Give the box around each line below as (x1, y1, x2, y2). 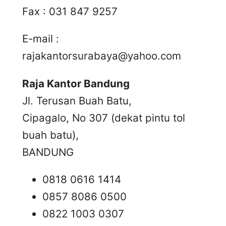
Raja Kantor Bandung (22, 77, 130, 90)
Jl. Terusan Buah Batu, (22, 94, 132, 107)
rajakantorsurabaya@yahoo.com (22, 49, 181, 63)
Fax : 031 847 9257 (22, 5, 118, 18)
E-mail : (22, 32, 59, 45)
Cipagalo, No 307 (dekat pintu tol (22, 111, 185, 124)
